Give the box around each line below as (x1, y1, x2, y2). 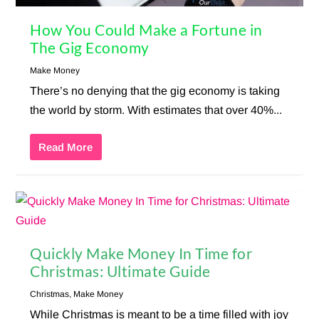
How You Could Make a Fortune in (30, 21, 263, 39)
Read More (38, 141, 93, 154)
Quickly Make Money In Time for (30, 244, 253, 263)
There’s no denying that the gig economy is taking (30, 85, 281, 98)
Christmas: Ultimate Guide (30, 262, 211, 281)
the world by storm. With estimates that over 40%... (30, 104, 283, 117)
